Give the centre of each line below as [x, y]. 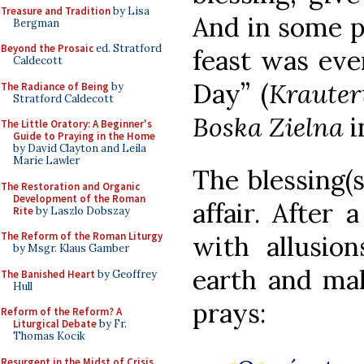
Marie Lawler [46, 160]
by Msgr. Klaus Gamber [71, 248]
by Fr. [112, 324]
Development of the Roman [79, 198]
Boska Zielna [268, 127]
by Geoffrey [126, 274]
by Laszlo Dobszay [82, 210]
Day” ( [231, 93]
